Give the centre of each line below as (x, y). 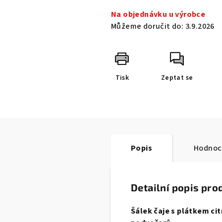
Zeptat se (177, 78)
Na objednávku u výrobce (158, 15)
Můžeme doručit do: (147, 27)
